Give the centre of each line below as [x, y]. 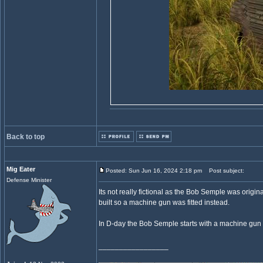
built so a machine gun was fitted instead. [164, 203]
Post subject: [224, 171]
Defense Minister [29, 180]
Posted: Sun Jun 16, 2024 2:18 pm [154, 171]
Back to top [26, 137]
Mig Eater [21, 169]
